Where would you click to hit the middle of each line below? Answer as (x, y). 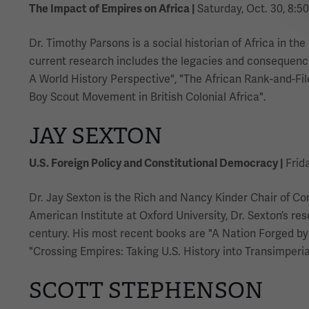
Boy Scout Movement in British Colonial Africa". (148, 97)
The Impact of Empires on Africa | (112, 9)
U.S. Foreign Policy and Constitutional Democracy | (156, 163)
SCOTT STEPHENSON (146, 290)
